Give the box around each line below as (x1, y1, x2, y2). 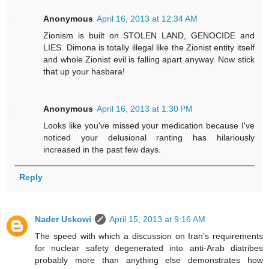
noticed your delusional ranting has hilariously (43, 133, 255, 143)
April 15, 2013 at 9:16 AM (109, 214, 205, 224)
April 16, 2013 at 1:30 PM (97, 104, 193, 114)
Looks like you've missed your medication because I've (43, 121, 255, 131)
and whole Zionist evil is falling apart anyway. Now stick (43, 55, 255, 65)
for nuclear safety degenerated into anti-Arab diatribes (35, 243, 263, 253)
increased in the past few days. (43, 145, 162, 155)
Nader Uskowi (35, 214, 91, 224)
